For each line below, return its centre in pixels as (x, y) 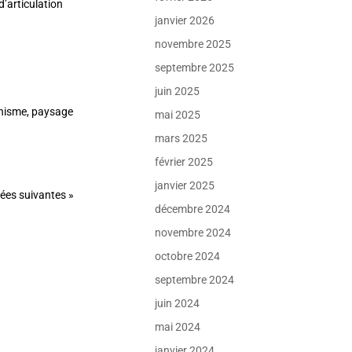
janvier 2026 (185, 20)
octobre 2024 (188, 256)
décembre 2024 (193, 209)
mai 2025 (178, 115)
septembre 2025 (195, 68)
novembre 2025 (193, 44)
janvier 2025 (185, 185)
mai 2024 (178, 327)
